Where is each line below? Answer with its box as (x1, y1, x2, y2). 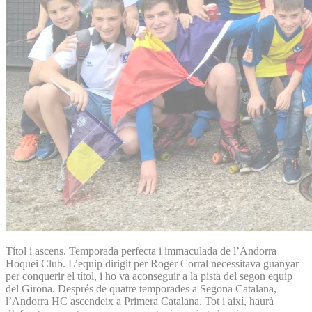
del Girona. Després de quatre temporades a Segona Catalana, (6, 282, 276, 295)
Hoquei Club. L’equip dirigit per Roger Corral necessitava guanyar (6, 257, 299, 270)
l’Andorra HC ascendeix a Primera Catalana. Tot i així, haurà (6, 295, 274, 307)
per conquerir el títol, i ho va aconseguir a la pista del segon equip (6, 270, 292, 282)
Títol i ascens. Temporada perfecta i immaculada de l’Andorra (6, 244, 276, 257)
